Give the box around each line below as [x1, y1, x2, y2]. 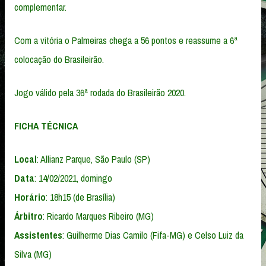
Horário [14, 191, 46, 204]
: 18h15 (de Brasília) [46, 191, 115, 204]
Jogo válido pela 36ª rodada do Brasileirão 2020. [14, 86, 186, 100]
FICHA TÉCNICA [14, 119, 78, 133]
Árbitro [14, 210, 43, 223]
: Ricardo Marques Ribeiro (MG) [43, 210, 154, 223]
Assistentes [14, 229, 62, 242]
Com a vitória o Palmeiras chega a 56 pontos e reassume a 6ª [14, 34, 237, 47]
